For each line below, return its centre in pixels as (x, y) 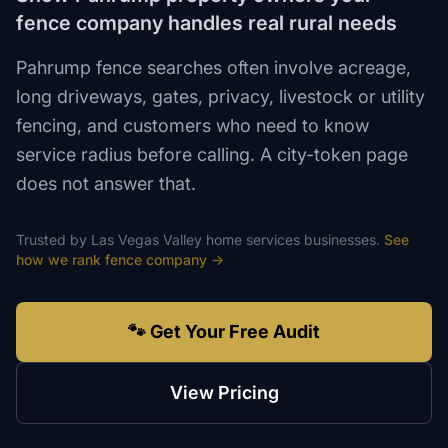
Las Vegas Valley (146, 239)
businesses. (340, 239)
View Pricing (224, 392)
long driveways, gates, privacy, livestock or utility (220, 96)
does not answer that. (106, 183)
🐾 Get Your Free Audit (224, 331)
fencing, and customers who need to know (192, 125)
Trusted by (53, 239)
